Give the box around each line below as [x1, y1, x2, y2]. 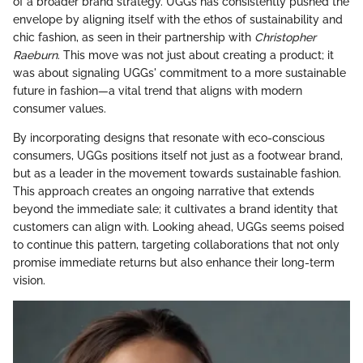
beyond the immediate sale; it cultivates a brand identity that [13, 202, 338, 216]
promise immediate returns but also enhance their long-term [13, 255, 335, 269]
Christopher [254, 30, 316, 44]
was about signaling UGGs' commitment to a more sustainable [13, 66, 346, 79]
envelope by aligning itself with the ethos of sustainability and [13, 12, 343, 26]
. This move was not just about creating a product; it [58, 48, 334, 62]
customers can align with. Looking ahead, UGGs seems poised [13, 220, 344, 233]
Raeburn [13, 48, 58, 62]
